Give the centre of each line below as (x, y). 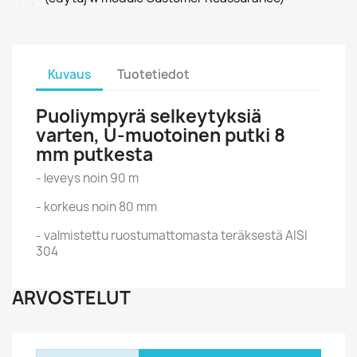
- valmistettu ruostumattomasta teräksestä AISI (172, 235)
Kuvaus (69, 74)
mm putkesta (94, 155)
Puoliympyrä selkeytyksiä (149, 116)
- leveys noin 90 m (87, 178)
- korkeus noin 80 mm (96, 207)
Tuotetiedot (154, 74)
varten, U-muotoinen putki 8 (161, 135)
